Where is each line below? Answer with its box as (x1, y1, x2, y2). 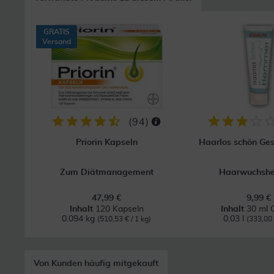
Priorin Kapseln (75, 138, 138, 147)
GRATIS (43, 28, 70, 35)
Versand (42, 38, 71, 45)
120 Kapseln (95, 205, 144, 213)
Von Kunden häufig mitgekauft (34, 259, 158, 268)
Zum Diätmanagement (59, 168, 154, 177)
